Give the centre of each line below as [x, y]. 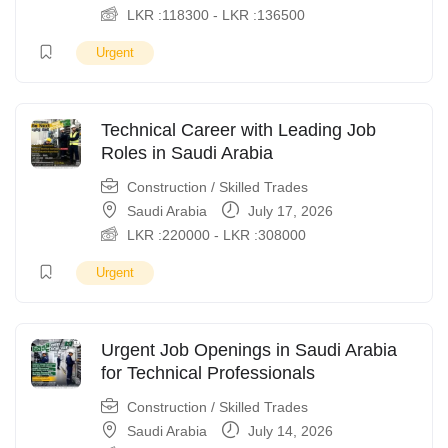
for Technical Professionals [208, 373]
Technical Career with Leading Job [238, 130]
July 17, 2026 [288, 211]
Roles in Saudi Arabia [187, 153]
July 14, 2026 [288, 431]
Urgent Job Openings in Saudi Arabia [249, 350]
